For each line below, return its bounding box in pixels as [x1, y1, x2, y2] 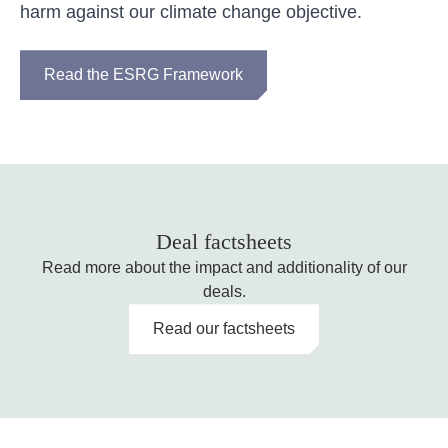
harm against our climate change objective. [20, 2, 367, 23]
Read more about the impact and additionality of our [41, 259, 407, 277]
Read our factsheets [153, 320, 295, 338]
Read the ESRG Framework [44, 66, 243, 84]
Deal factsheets [156, 229, 292, 255]
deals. [202, 283, 246, 301]
